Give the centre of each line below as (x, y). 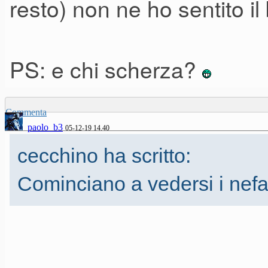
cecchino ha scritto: (104, 156)
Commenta (26, 112)
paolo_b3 (45, 127)
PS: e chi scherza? (106, 69)
